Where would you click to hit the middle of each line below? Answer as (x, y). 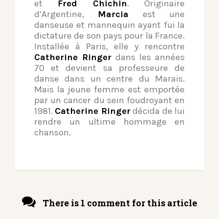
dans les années (148, 57)
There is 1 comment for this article (119, 203)
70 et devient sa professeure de (109, 68)
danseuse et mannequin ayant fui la (109, 25)
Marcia (113, 14)
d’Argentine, (66, 14)
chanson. (53, 132)
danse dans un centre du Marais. (109, 78)
